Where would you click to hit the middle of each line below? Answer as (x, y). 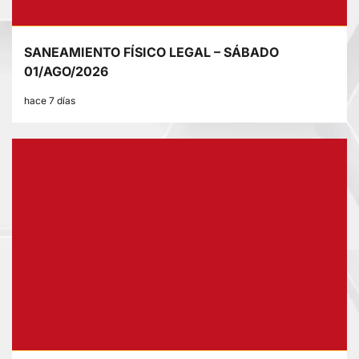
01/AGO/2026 (66, 72)
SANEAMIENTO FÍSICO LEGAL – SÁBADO (151, 52)
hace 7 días (50, 101)
